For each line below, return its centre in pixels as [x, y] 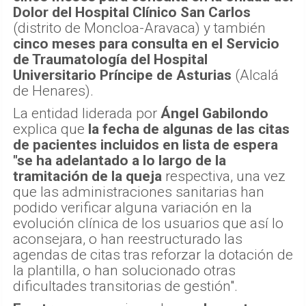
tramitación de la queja [87, 176]
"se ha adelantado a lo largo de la [120, 160]
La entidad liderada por [87, 113]
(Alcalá [255, 75]
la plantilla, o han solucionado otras [124, 270]
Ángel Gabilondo [214, 113]
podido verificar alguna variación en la [133, 207]
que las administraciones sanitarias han [139, 192]
